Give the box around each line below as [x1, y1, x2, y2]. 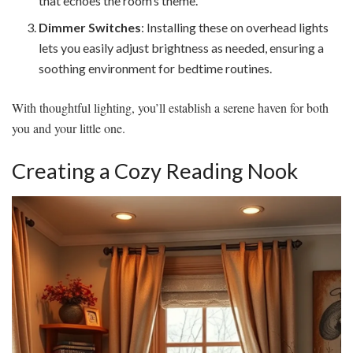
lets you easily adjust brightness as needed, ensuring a [39, 40, 325, 56]
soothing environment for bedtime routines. [39, 61, 273, 76]
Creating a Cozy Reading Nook [12, 157, 298, 184]
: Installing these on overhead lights [141, 20, 329, 35]
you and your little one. [12, 120, 125, 137]
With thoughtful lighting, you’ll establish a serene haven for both [12, 99, 329, 117]
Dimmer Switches [39, 20, 142, 35]
